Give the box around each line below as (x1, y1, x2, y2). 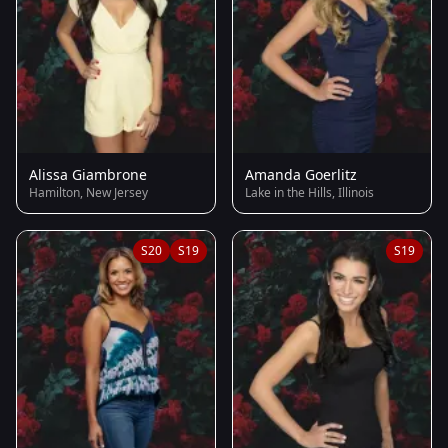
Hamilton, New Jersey (29, 183, 148, 201)
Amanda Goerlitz (245, 164, 357, 184)
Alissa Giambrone (29, 164, 147, 184)
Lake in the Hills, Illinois (245, 183, 374, 201)
